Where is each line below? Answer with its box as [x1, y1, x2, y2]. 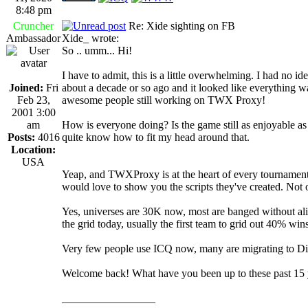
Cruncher [13, 19, 54, 32]
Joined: [8, 81, 43, 93]
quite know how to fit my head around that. [62, 131, 250, 143]
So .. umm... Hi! [62, 44, 132, 56]
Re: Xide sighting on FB [126, 19, 235, 32]
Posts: [7, 131, 35, 143]
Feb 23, [16, 93, 50, 106]
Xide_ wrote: [62, 32, 119, 44]
